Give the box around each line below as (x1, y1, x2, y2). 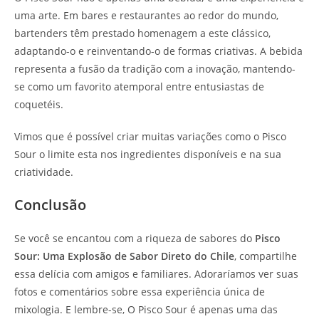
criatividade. (14, 164, 73, 179)
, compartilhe (234, 249, 297, 263)
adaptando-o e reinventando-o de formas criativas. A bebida (14, 43, 303, 58)
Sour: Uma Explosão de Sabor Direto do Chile (14, 249, 234, 263)
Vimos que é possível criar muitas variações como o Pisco (14, 129, 286, 143)
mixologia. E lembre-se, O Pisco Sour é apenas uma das (14, 302, 278, 316)
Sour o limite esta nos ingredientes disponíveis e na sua (14, 147, 281, 161)
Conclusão (14, 194, 86, 214)
